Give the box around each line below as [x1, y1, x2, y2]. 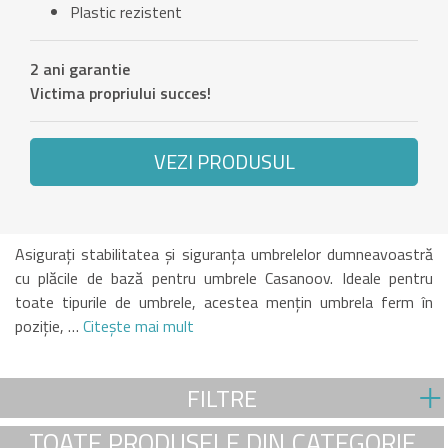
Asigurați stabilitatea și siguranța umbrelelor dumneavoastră [15, 242, 433, 267]
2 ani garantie [30, 57, 130, 82]
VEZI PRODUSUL [153, 146, 295, 178]
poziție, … [15, 314, 79, 339]
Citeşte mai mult [79, 314, 194, 339]
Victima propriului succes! [30, 81, 211, 106]
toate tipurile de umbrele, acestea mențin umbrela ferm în [15, 290, 433, 315]
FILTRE [187, 380, 257, 417]
